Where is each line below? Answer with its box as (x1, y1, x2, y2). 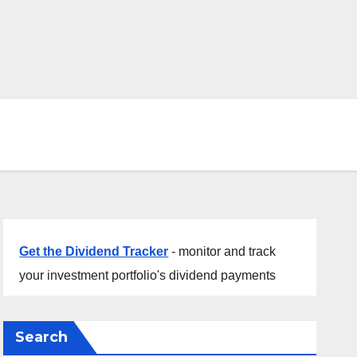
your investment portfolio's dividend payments (19, 269, 277, 282)
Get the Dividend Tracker (19, 245, 169, 258)
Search (15, 328, 69, 346)
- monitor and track (168, 245, 277, 258)
